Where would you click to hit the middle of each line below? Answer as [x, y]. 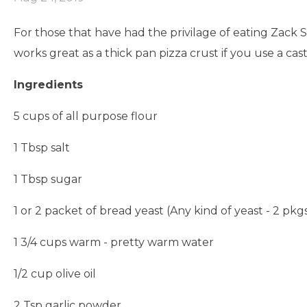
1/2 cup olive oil [55, 274]
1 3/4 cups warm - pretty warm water [114, 242]
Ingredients [48, 85]
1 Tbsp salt [42, 148]
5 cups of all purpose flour [86, 116]
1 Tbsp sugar [48, 179]
